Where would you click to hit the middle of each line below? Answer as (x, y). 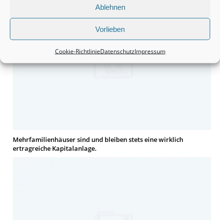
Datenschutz (117, 51)
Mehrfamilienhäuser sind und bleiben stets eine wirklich (98, 140)
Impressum (150, 51)
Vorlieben (110, 29)
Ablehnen (110, 7)
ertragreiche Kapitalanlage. (55, 149)
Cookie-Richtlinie (77, 51)
